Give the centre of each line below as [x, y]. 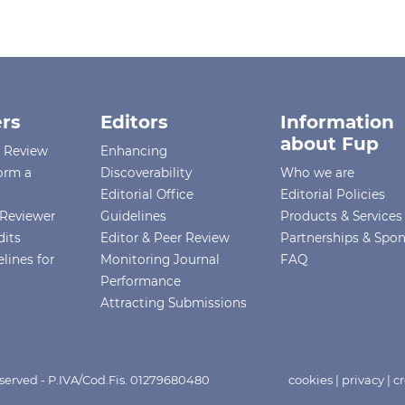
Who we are [318, 172]
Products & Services [342, 216]
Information [338, 122]
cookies [311, 379]
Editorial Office [147, 194]
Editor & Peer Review [165, 237]
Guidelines [134, 216]
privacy [363, 379]
